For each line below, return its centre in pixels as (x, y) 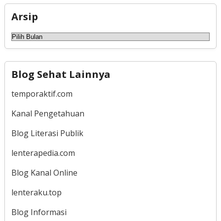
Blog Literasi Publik (47, 133)
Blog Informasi (39, 212)
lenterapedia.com (43, 153)
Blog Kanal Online (44, 173)
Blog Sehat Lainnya (61, 74)
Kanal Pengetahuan (48, 114)
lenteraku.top (36, 193)
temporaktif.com (42, 94)
